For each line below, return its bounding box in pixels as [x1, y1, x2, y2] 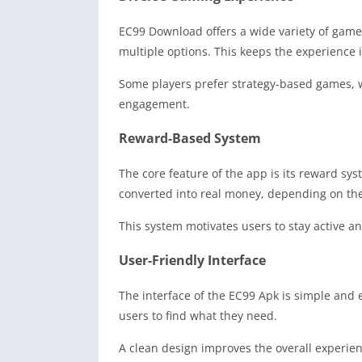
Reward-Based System [119, 128, 261, 147]
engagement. [119, 95, 190, 112]
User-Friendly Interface [119, 250, 266, 269]
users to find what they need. [119, 307, 277, 323]
